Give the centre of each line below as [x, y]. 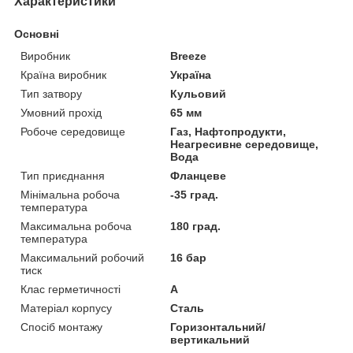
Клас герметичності [71, 289]
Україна [191, 74]
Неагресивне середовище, [245, 144]
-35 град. [195, 194]
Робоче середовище [73, 131]
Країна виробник [63, 74]
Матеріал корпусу [66, 308]
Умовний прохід [61, 112]
